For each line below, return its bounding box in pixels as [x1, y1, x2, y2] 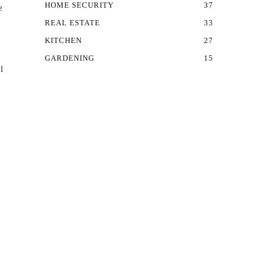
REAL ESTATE [45, 18, 101, 28]
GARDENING [45, 54, 95, 63]
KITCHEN [45, 36, 82, 45]
